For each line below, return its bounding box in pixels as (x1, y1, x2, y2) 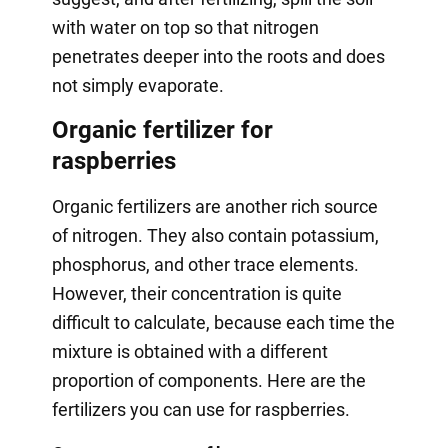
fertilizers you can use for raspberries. (51, 398, 350, 420)
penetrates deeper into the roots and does (51, 45, 385, 67)
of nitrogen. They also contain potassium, (51, 224, 379, 246)
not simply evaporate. (51, 74, 224, 96)
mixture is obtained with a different (51, 340, 328, 362)
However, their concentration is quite (51, 282, 342, 304)
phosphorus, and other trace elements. (51, 253, 359, 275)
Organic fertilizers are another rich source (51, 195, 378, 217)
